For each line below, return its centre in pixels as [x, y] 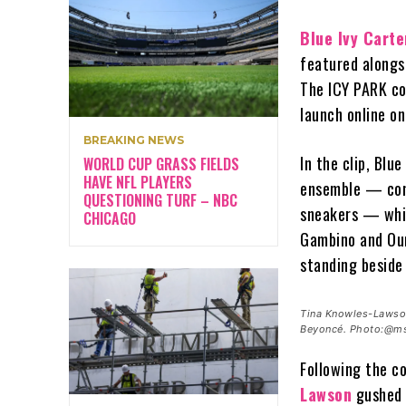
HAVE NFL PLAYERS [138, 182]
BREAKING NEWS [134, 140]
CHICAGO [110, 218]
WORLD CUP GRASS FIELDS [161, 164]
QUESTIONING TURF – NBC [160, 200]
